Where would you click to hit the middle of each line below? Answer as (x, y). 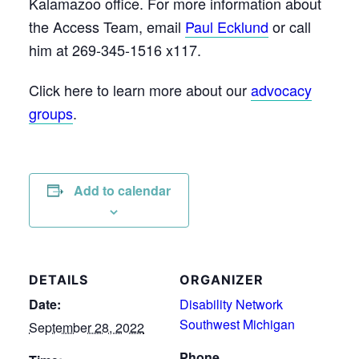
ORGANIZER (222, 279)
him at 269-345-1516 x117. (115, 49)
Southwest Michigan (237, 324)
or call (290, 26)
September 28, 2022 (87, 327)
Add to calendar (122, 190)
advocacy (281, 89)
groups (51, 113)
